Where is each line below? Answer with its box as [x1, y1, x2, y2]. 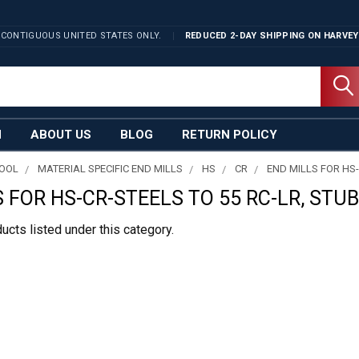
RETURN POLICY [182, 127, 277, 142]
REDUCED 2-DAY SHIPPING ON [184, 30, 321, 41]
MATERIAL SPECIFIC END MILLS [38, 163, 184, 175]
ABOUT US [30, 127, 91, 142]
